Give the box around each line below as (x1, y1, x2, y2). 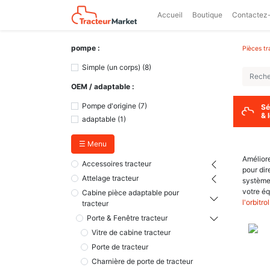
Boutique (192, 10, 223, 19)
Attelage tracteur (82, 174, 139, 183)
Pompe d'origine (82, 101, 136, 110)
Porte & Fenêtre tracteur (87, 213, 168, 222)
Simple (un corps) (82, 63, 140, 72)
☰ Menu (87, 139, 107, 148)
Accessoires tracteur (82, 159, 151, 168)
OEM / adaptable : (71, 82, 134, 91)
